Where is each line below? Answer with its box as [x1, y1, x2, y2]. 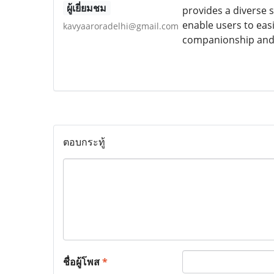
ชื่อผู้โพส [63, 254, 102, 268]
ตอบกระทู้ [63, 135, 105, 149]
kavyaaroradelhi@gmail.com [63, 20, 179, 32]
